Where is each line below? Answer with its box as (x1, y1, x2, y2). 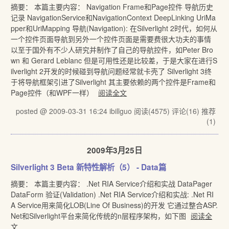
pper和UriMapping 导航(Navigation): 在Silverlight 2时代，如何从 (11, 23, 218, 33)
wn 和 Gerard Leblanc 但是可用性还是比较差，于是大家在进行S (11, 55, 218, 65)
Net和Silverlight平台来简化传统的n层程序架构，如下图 (11, 211, 189, 221)
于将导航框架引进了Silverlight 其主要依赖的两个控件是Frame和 (11, 77, 216, 87)
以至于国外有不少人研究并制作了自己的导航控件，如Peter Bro (11, 44, 214, 55)
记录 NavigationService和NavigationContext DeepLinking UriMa (11, 12, 216, 22)
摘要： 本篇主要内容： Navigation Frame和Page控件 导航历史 (11, 2, 214, 12)
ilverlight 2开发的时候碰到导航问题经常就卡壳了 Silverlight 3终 (11, 66, 212, 76)
